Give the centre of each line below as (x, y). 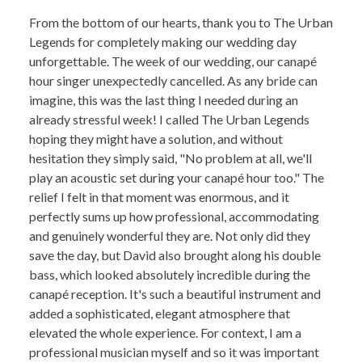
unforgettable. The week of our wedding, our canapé (173, 61)
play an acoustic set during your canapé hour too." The (177, 177)
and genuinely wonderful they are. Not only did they (170, 236)
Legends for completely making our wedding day (163, 42)
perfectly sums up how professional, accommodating (174, 216)
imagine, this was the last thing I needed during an (164, 100)
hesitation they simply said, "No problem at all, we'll (170, 158)
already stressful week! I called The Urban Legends (169, 119)
